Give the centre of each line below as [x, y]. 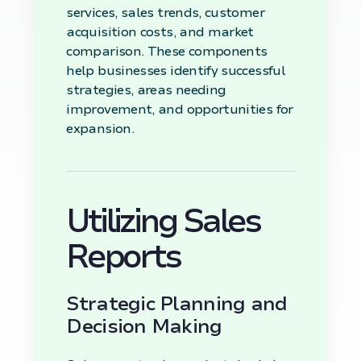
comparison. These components [167, 51]
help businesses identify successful [176, 71]
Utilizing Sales [163, 221]
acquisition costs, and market [160, 32]
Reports [123, 257]
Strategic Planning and [177, 303]
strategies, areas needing [146, 90]
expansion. [100, 129]
